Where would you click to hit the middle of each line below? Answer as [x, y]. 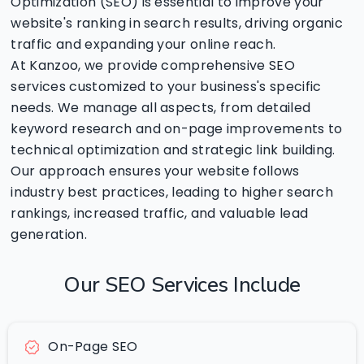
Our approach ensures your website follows [155, 171]
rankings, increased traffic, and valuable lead [160, 213]
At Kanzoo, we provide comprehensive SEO [153, 65]
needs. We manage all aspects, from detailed [161, 107]
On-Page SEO [93, 347]
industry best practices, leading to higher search [172, 192]
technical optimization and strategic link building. [173, 149]
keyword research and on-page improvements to [177, 128]
